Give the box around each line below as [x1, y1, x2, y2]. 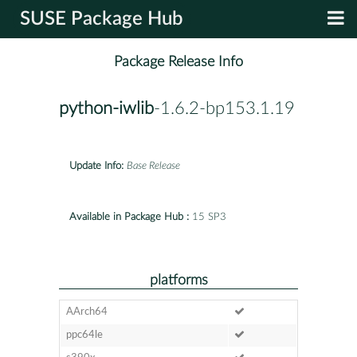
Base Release [127, 160, 180, 171]
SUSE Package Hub [20, 10, 183, 29]
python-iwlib [59, 100, 154, 118]
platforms [149, 273, 208, 287]
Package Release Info [114, 54, 243, 70]
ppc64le [65, 329, 103, 340]
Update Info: [69, 160, 124, 171]
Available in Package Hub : [69, 211, 189, 222]
